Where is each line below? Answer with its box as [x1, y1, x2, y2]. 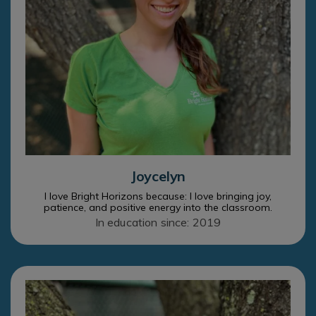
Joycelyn [130, 167, 186, 186]
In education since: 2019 [95, 215, 221, 230]
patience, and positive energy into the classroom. [44, 201, 272, 214]
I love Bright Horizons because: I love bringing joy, [44, 190, 272, 203]
